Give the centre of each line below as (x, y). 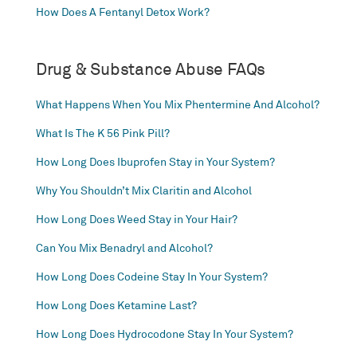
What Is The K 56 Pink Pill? (102, 133)
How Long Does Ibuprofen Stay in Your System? (155, 162)
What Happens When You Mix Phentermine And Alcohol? (177, 104)
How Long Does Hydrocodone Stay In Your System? (164, 334)
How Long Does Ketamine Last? (116, 305)
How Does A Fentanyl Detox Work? (122, 12)
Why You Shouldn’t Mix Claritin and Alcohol (143, 190)
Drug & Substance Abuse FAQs (151, 69)
